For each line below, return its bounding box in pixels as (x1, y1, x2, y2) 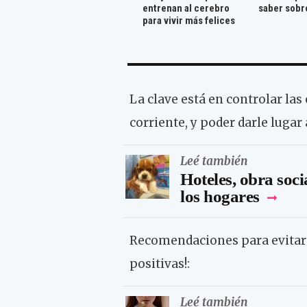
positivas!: (130, 256, 190, 271)
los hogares (180, 186, 260, 206)
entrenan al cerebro (142, 2, 230, 15)
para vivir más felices (142, 14, 235, 27)
